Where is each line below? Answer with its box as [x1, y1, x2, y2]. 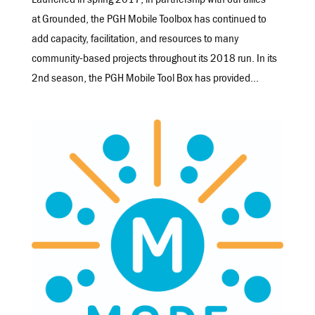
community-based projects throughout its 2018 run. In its [31, 53, 277, 66]
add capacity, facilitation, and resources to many [31, 34, 238, 46]
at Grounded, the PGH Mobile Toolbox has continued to [31, 14, 266, 27]
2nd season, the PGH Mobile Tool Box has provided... [31, 73, 259, 86]
